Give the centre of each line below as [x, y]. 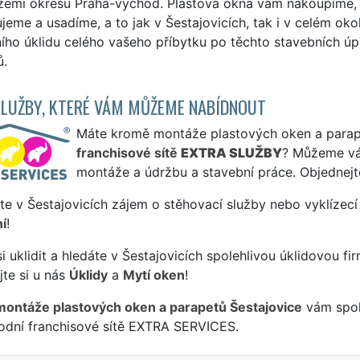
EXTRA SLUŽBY [231, 152]
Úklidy [88, 274]
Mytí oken [153, 274]
